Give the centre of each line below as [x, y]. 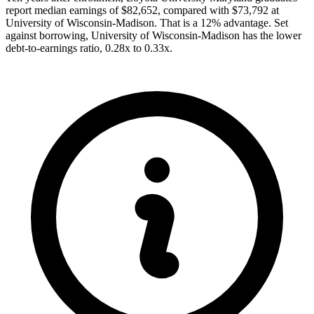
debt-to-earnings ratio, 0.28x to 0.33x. [89, 48]
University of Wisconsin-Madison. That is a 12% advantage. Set [147, 23]
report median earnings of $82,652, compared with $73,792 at [142, 11]
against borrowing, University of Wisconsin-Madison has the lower [153, 36]
